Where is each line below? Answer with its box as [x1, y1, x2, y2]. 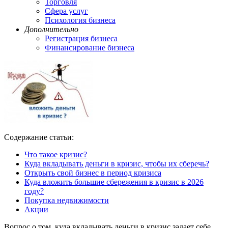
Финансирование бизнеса [45, 43, 134, 52]
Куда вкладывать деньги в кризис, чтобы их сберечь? [24, 159, 209, 168]
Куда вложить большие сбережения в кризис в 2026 [24, 177, 204, 186]
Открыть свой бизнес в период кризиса [24, 168, 161, 177]
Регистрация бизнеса [45, 34, 118, 43]
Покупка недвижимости [24, 195, 109, 205]
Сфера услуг [45, 6, 88, 15]
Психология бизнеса [45, 15, 116, 24]
